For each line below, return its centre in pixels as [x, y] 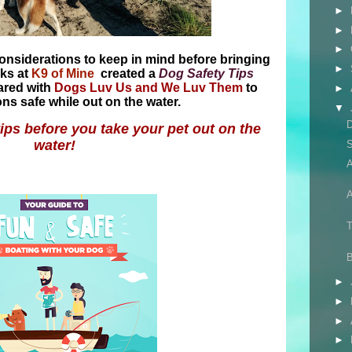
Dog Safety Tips [206, 73]
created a [126, 73]
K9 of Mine [63, 73]
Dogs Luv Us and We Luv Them [148, 88]
